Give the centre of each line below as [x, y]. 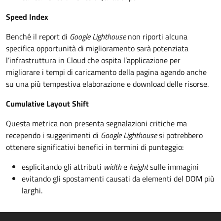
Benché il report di [38, 37]
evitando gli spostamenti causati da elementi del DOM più [118, 179]
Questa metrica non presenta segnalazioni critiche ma [96, 123]
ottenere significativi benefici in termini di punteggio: [95, 147]
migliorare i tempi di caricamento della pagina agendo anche [106, 72]
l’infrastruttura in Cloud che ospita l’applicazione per [93, 60]
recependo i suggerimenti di [53, 135]
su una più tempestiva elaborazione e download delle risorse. [107, 84]
